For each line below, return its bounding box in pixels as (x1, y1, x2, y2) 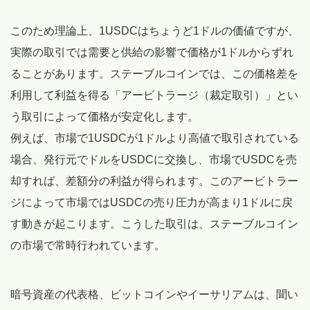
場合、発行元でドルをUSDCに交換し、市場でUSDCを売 (10, 153, 297, 165)
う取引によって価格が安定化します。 (10, 110, 199, 122)
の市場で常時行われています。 (10, 239, 165, 251)
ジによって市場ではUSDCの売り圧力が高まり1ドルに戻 (10, 196, 293, 208)
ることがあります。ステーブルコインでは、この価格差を (10, 67, 298, 80)
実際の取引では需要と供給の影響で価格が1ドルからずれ (10, 46, 293, 58)
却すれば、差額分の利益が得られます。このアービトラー (10, 174, 298, 187)
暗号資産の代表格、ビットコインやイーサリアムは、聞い (10, 288, 298, 300)
